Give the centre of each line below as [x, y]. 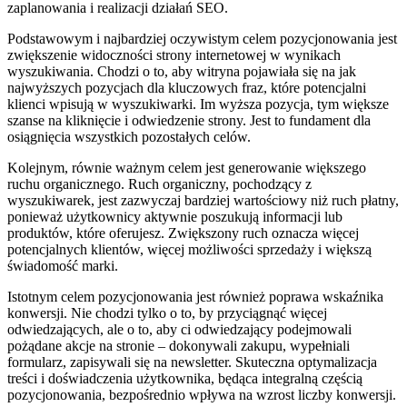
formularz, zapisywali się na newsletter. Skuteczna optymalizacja [192, 362]
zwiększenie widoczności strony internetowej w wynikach [174, 55]
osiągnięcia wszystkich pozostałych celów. [129, 136]
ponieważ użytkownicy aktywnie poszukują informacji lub [175, 216]
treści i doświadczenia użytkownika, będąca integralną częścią [185, 378]
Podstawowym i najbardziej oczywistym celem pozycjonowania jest [202, 38]
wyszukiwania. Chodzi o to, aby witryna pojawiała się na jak [182, 71]
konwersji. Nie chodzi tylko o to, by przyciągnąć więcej [167, 313]
